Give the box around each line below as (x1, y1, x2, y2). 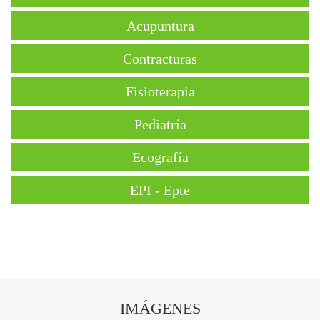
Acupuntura (126, 17, 194, 34)
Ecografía (131, 149, 189, 165)
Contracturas (123, 50, 197, 66)
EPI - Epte (130, 181, 190, 198)
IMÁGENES (119, 299, 201, 317)
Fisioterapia (125, 83, 195, 99)
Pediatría (134, 116, 186, 132)
